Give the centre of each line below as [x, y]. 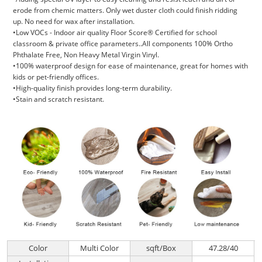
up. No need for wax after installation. [74, 21]
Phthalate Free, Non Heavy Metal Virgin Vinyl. [86, 54]
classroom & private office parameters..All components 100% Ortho [123, 43]
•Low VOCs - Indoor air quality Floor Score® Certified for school [115, 32]
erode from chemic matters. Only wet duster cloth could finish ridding [125, 10]
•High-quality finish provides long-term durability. [93, 88]
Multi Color [100, 248]
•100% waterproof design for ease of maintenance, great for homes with [131, 65]
